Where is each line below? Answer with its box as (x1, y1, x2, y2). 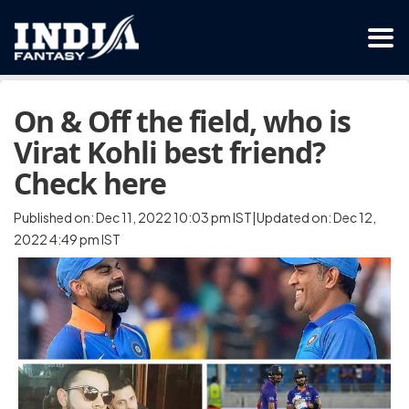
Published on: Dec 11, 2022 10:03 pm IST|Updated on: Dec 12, (14, 209, 376, 225)
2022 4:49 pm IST (14, 231, 121, 247)
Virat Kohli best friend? (14, 132, 325, 172)
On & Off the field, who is (14, 101, 351, 141)
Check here (14, 163, 166, 203)
